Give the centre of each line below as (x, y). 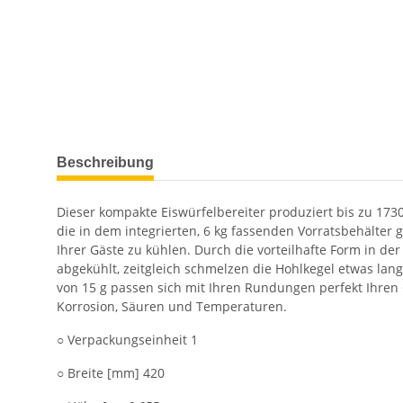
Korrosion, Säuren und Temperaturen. (172, 307)
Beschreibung (105, 163)
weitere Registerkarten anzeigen (153, 154)
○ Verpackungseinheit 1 (127, 340)
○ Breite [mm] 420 (111, 373)
